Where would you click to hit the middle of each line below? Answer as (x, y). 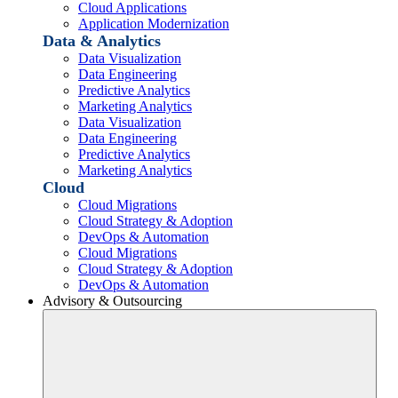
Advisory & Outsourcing (112, 300)
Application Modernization (154, 23)
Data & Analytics (102, 40)
